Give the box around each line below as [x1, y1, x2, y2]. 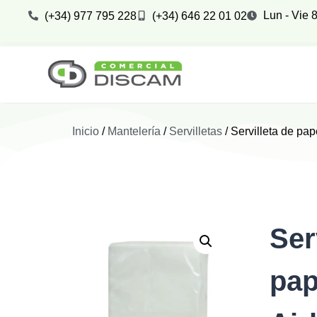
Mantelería [108, 125, 161, 138]
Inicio [72, 125, 99, 138]
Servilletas [169, 125, 222, 138]
